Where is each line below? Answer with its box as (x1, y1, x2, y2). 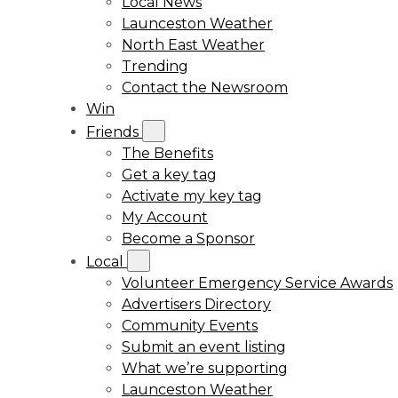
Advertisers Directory (122, 296, 271, 313)
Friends (86, 123, 142, 140)
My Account (122, 209, 208, 226)
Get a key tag (122, 166, 217, 183)
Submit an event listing (122, 338, 286, 355)
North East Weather (122, 36, 265, 53)
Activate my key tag (122, 187, 262, 204)
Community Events (122, 317, 258, 334)
